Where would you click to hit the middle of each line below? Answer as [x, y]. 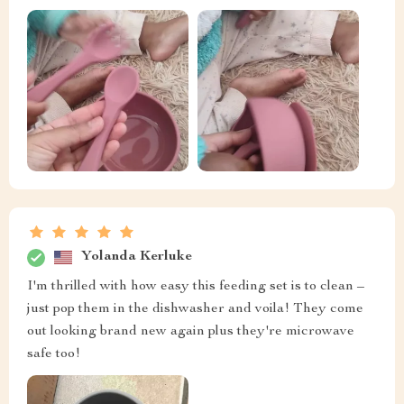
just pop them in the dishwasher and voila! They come [195, 309]
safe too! [54, 354]
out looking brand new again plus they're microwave [191, 331]
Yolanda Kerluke [137, 257]
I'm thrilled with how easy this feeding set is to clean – [196, 286]
